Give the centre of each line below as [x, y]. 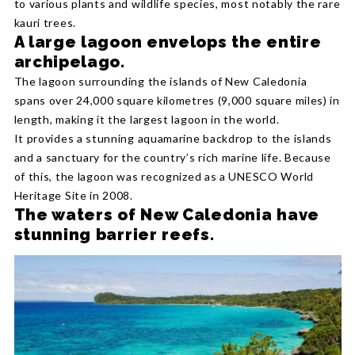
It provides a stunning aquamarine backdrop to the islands [173, 139]
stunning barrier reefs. [114, 235]
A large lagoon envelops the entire [168, 42]
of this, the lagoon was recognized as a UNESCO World [164, 177]
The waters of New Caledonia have [166, 215]
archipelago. [69, 62]
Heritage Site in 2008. [73, 196]
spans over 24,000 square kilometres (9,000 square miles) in [177, 101]
